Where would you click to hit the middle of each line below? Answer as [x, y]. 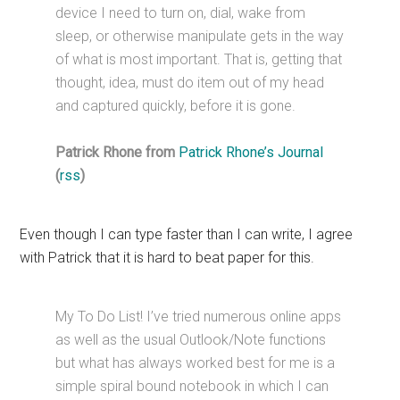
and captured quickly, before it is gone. [176, 106]
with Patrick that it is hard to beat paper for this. [167, 258]
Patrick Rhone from [117, 153]
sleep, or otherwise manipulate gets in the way [200, 37]
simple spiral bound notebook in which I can [192, 387]
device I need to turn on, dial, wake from [181, 13]
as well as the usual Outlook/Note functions [191, 340]
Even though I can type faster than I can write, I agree [187, 235]
